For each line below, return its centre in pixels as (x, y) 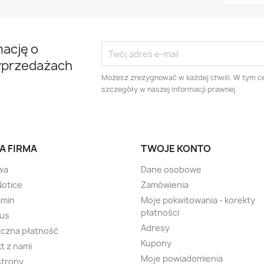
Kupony (156, 243)
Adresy (155, 228)
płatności (160, 213)
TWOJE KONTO (176, 149)
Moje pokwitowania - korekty (198, 200)
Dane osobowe (171, 170)
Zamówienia (165, 185)
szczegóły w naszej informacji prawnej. (169, 90)
